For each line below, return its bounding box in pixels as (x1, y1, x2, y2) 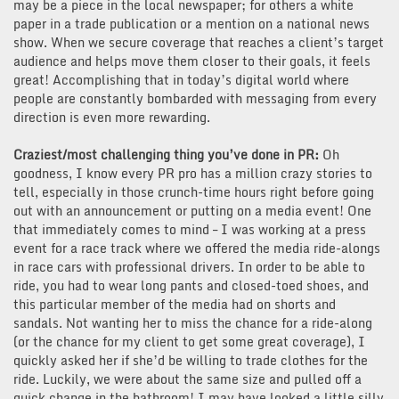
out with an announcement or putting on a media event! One (13, 199, 371, 221)
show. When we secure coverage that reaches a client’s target (13, 31, 384, 53)
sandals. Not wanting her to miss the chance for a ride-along (13, 312, 372, 333)
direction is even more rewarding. (13, 106, 210, 127)
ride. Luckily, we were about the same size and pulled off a (13, 368, 362, 389)
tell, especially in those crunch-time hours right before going (13, 181, 374, 202)
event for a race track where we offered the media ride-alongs (13, 237, 380, 258)
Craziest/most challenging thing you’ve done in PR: (13, 143, 322, 165)
